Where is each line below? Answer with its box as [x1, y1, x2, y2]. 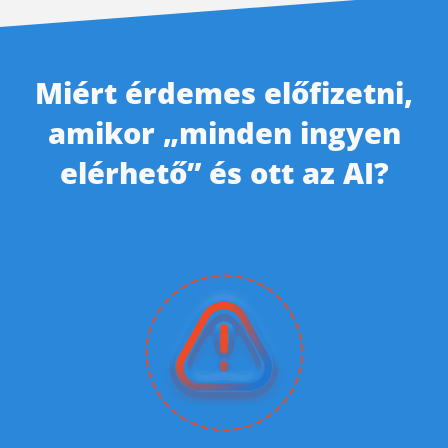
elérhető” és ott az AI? [59, 152, 389, 192]
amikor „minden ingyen [47, 112, 401, 152]
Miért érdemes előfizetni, [35, 72, 413, 112]
